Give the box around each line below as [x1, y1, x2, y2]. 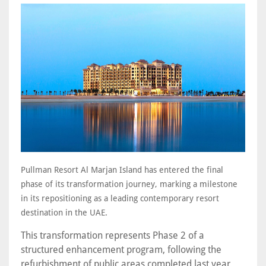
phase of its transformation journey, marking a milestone [21, 179, 237, 189]
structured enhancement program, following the [21, 244, 221, 256]
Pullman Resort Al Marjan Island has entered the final [21, 165, 223, 175]
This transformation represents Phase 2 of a [21, 230, 204, 242]
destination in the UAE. [21, 208, 107, 218]
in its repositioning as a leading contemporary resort [21, 194, 219, 204]
